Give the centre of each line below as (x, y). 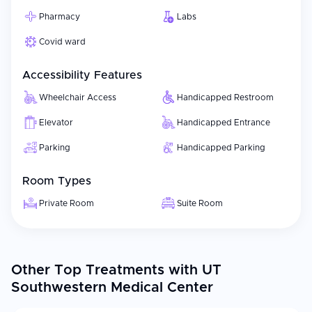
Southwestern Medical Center (112, 288)
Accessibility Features (82, 75)
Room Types (57, 181)
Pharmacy (60, 17)
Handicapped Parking (221, 148)
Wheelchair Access (78, 97)
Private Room (67, 203)
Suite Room (200, 203)
